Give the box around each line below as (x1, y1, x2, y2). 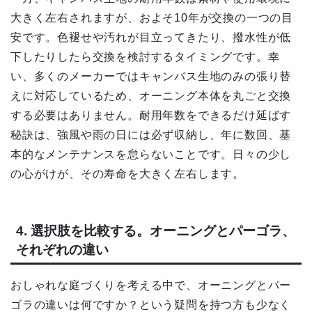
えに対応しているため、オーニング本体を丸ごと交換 (10, 89, 292, 102)
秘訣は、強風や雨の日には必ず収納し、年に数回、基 (10, 128, 292, 141)
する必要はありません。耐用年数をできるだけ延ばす (10, 109, 292, 121)
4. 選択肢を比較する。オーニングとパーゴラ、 (16, 224, 295, 239)
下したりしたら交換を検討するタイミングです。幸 (10, 50, 280, 63)
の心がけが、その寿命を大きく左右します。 (10, 167, 244, 180)
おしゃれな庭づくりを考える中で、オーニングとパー (10, 279, 292, 292)
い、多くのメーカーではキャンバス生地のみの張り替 (10, 70, 292, 82)
